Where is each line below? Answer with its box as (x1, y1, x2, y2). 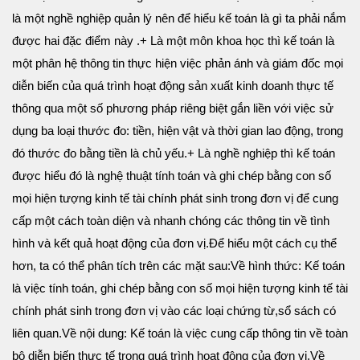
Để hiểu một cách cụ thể (209, 235, 337, 250)
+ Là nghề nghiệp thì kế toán (187, 145, 335, 160)
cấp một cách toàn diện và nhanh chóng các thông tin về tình (12, 213, 329, 227)
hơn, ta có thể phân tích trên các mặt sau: (12, 258, 231, 272)
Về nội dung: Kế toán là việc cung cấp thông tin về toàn (62, 325, 348, 340)
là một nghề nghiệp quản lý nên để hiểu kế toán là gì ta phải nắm (12, 10, 346, 25)
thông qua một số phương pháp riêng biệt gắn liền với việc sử (12, 100, 333, 115)
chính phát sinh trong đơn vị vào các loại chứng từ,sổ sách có (12, 303, 336, 317)
